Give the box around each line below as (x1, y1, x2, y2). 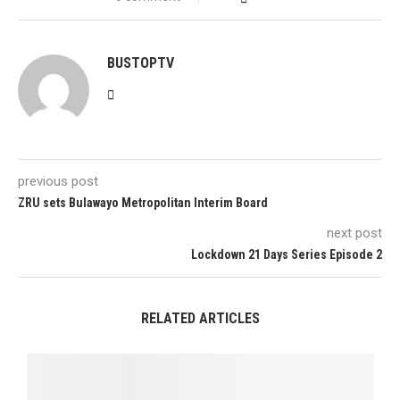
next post (327, 225, 382, 241)
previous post (18, 173, 98, 189)
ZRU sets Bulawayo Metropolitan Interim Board (18, 196, 268, 210)
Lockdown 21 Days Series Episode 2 (191, 247, 382, 262)
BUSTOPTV (107, 54, 174, 71)
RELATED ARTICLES (140, 310, 260, 327)
